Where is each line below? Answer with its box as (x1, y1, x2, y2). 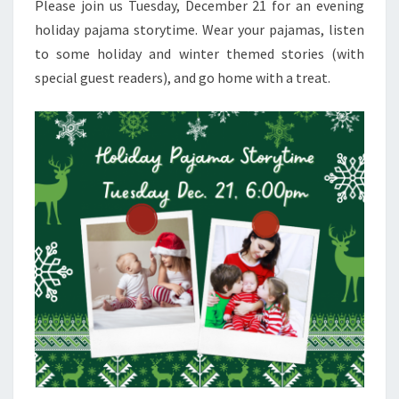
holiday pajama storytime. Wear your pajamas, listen (35, 20, 364, 38)
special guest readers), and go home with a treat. (35, 69, 330, 86)
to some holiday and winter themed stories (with (35, 45, 364, 62)
